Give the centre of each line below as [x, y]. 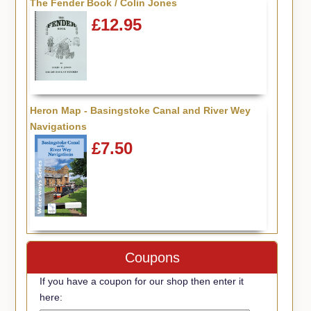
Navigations [58, 127]
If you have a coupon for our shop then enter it [142, 281]
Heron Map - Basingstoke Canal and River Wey [140, 111]
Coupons [152, 257]
